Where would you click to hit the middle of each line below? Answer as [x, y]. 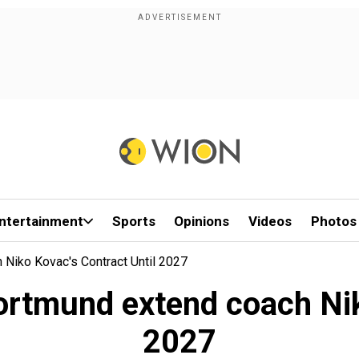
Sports [133, 221]
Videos [270, 221]
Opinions [202, 221]
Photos [333, 221]
